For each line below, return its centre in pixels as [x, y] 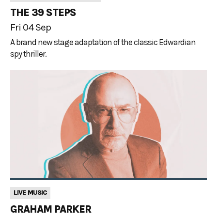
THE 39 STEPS [43, 12]
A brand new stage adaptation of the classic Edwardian [103, 42]
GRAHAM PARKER [51, 209]
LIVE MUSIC [30, 193]
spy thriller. [28, 54]
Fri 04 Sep [31, 27]
